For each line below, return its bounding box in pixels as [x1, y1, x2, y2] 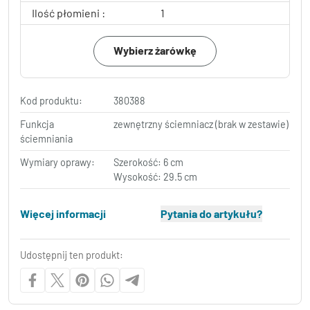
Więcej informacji [20, 207, 106, 220]
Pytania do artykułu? [160, 207, 262, 220]
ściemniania [20, 133, 73, 145]
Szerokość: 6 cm [113, 156, 184, 168]
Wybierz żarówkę [113, 44, 197, 57]
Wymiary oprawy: [20, 156, 95, 168]
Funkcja [20, 118, 54, 130]
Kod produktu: [20, 95, 82, 107]
